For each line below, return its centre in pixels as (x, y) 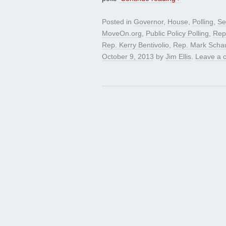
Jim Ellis (178, 57)
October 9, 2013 (128, 57)
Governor (149, 22)
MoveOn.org (122, 34)
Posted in (118, 22)
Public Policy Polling (177, 34)
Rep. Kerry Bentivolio (135, 45)
